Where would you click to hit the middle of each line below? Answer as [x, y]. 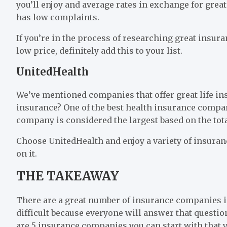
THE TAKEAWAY [68, 176]
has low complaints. [58, 17]
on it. [27, 153]
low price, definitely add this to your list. [99, 50]
